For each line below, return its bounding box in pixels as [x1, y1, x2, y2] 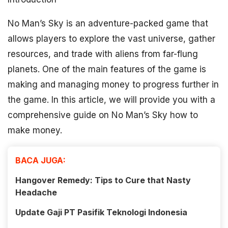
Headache [15, 187, 57, 197]
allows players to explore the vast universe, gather [8, 34, 215, 44]
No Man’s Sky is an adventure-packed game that [8, 18, 208, 28]
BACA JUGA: [15, 155, 66, 165]
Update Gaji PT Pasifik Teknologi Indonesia [15, 207, 187, 217]
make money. [8, 125, 62, 135]
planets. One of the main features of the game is [8, 64, 206, 74]
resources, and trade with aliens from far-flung [8, 49, 198, 59]
